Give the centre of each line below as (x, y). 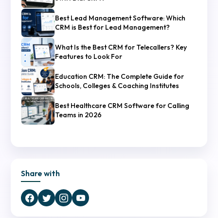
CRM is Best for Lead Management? (113, 27)
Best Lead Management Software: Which (120, 18)
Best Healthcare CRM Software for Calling (122, 106)
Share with (41, 173)
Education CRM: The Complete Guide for (120, 77)
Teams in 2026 (79, 115)
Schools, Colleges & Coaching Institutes (117, 86)
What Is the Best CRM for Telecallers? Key (121, 47)
